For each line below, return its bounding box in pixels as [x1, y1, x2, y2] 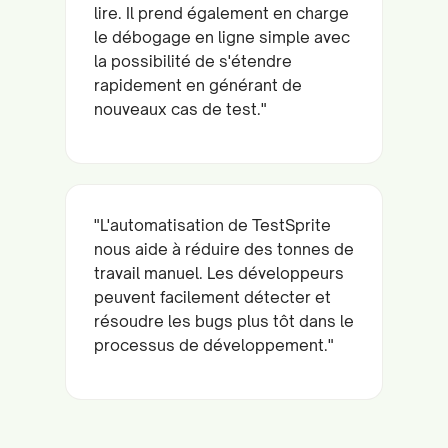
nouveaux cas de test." [94, 98, 267, 119]
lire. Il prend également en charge [94, 2, 349, 23]
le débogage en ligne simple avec [94, 26, 350, 47]
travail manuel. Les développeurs [94, 262, 344, 283]
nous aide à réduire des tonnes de [94, 238, 354, 259]
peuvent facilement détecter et [94, 286, 331, 307]
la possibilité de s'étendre [94, 50, 292, 71]
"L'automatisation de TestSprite [94, 214, 331, 235]
